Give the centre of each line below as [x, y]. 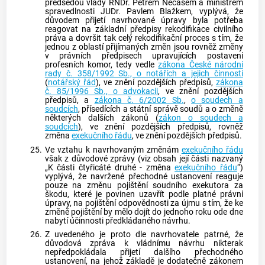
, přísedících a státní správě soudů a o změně [160, 109]
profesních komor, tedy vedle [101, 64]
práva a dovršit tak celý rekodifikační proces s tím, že [144, 38]
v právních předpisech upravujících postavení [144, 56]
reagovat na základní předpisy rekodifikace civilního [144, 29]
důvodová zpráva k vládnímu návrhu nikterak [144, 244]
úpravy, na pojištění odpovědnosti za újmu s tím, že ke [144, 203]
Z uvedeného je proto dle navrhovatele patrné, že [144, 235]
